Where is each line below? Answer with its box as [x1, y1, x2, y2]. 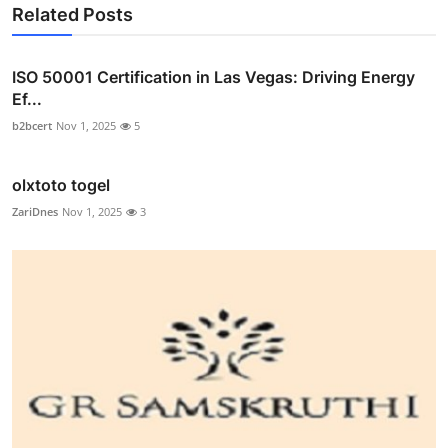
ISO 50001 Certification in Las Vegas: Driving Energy [12, 66, 415, 87]
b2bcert [12, 117, 52, 133]
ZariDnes [12, 203, 58, 219]
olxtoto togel [12, 174, 110, 195]
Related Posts [12, 3, 133, 25]
